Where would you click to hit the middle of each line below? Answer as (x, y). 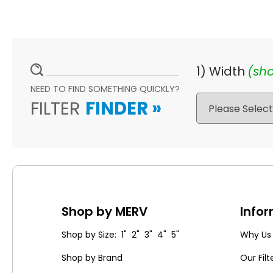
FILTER (58, 109)
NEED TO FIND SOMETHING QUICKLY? (105, 89)
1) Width (220, 71)
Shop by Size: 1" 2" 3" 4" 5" (120, 234)
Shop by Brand (92, 257)
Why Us (256, 234)
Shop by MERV (105, 211)
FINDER (119, 109)
